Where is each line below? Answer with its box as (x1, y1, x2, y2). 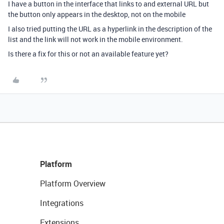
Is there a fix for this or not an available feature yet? (8, 48, 168, 58)
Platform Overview (40, 177, 105, 189)
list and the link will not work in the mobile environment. (8, 34, 183, 44)
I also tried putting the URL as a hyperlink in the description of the (8, 23, 212, 33)
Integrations (40, 197, 83, 208)
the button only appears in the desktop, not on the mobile (8, 9, 185, 19)
